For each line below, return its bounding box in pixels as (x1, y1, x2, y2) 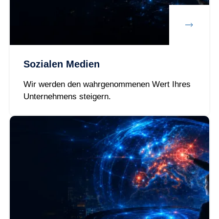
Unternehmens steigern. (23, 92, 111, 102)
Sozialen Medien (23, 59, 100, 70)
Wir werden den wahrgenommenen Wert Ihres (23, 80, 191, 89)
